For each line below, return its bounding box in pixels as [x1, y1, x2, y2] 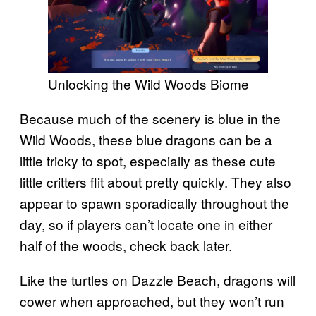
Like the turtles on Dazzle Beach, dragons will [20, 270, 296, 290]
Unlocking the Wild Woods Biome [48, 74, 249, 94]
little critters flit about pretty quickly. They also [20, 172, 291, 192]
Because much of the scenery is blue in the [20, 109, 281, 128]
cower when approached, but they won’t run [20, 291, 284, 311]
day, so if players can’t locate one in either [20, 214, 272, 234]
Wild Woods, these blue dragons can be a [20, 130, 272, 150]
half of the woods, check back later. [20, 236, 232, 255]
